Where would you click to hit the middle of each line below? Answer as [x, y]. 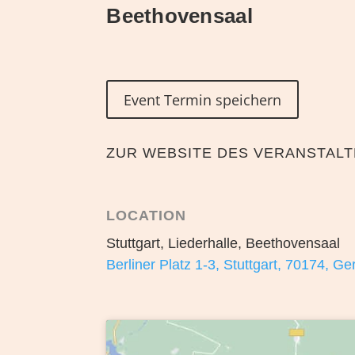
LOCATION [147, 216]
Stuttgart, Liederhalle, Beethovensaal [223, 244]
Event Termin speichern [203, 100]
